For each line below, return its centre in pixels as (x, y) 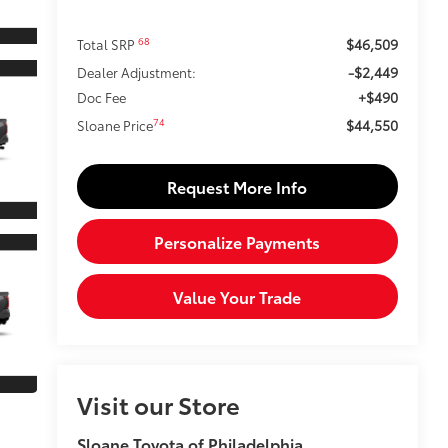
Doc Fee (101, 96)
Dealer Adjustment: (136, 71)
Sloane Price (114, 124)
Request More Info (237, 186)
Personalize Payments (237, 241)
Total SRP (107, 43)
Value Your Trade (237, 296)
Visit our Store (158, 404)
